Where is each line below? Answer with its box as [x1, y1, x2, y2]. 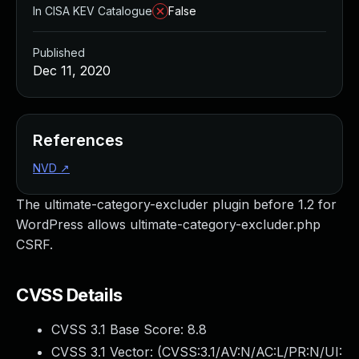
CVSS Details [16, 284, 123, 305]
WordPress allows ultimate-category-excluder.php [16, 216, 321, 232]
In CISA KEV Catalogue [33, 4, 152, 18]
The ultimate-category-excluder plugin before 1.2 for [16, 196, 337, 212]
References [33, 131, 123, 150]
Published [33, 46, 85, 59]
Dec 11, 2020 [33, 63, 111, 79]
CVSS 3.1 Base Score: [51, 321, 188, 337]
